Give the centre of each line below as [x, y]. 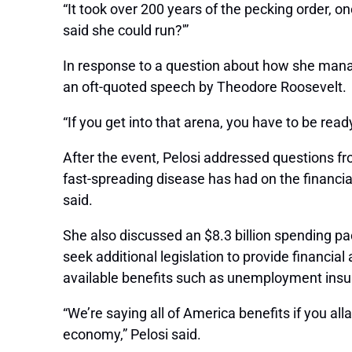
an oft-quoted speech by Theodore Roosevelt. [205, 87]
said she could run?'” [126, 31]
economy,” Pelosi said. [132, 335]
